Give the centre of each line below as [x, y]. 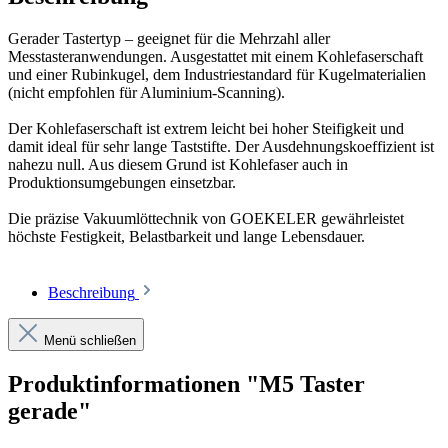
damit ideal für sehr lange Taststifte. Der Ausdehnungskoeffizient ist [221, 147]
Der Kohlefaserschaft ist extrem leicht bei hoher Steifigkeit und [206, 129]
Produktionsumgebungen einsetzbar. [122, 183]
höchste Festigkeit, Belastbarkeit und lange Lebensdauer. [186, 237]
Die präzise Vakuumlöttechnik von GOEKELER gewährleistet [206, 219]
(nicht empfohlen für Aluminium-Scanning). [146, 93]
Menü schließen [90, 341]
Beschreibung [91, 293]
